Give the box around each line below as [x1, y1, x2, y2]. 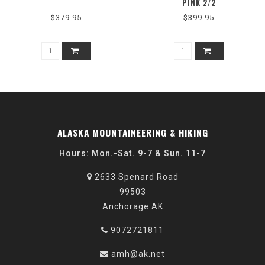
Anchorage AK [102, 202, 163, 212]
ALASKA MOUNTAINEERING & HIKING [57, 126, 208, 140]
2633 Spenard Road [92, 172, 179, 182]
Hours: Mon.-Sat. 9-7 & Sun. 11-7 [59, 148, 206, 159]
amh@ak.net [111, 249, 165, 259]
